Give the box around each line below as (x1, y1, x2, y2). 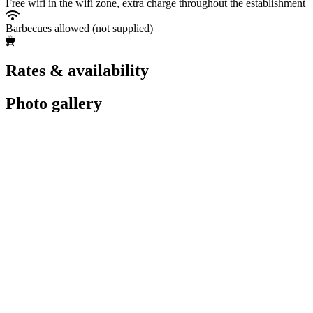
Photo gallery (6, 94, 102, 112)
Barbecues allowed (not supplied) (6, 22, 153, 34)
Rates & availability (6, 61, 149, 80)
